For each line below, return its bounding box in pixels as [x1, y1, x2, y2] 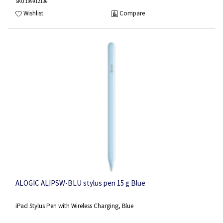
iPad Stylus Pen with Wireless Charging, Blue [15, 201, 133, 210]
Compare [119, 9, 145, 18]
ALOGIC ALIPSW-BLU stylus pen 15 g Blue [15, 178, 145, 188]
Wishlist [23, 9, 43, 18]
